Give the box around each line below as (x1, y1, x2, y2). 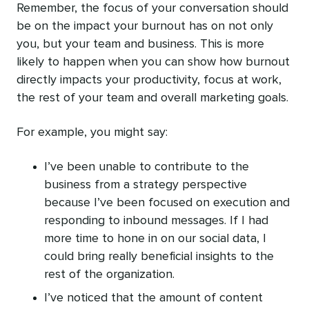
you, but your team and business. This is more (17, 38, 264, 51)
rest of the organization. (44, 268, 175, 281)
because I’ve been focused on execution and (44, 197, 290, 210)
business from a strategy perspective (44, 179, 247, 192)
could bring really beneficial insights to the (44, 250, 274, 263)
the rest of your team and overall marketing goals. (17, 92, 288, 105)
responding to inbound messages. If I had (44, 215, 268, 228)
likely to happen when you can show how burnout (17, 56, 290, 69)
